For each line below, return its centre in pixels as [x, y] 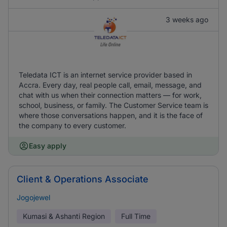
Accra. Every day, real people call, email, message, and [110, 85]
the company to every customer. [72, 125]
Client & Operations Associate [83, 179]
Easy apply [48, 146]
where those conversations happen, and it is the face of [111, 115]
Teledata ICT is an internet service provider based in [105, 75]
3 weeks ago [187, 20]
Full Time [136, 216]
